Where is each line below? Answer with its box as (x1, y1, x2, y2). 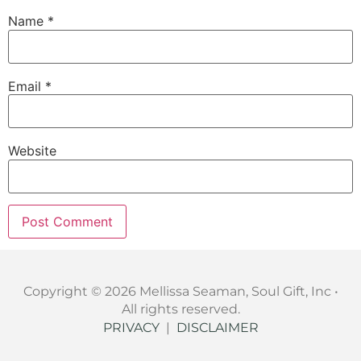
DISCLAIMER (176, 319, 259, 335)
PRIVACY (102, 319, 160, 335)
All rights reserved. (121, 301, 240, 317)
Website (8, 143, 56, 160)
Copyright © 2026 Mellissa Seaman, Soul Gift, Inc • (23, 283, 338, 299)
